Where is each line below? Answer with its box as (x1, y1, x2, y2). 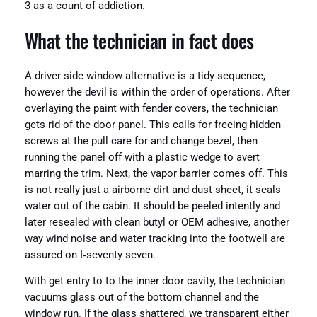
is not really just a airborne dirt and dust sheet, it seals (24, 183, 281, 196)
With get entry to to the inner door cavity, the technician (24, 275, 285, 288)
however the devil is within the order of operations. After (24, 86, 290, 98)
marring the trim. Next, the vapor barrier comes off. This (24, 167, 288, 180)
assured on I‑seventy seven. (24, 248, 156, 261)
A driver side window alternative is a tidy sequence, (24, 69, 265, 82)
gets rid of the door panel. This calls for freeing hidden (24, 118, 281, 131)
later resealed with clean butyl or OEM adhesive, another (24, 216, 289, 229)
